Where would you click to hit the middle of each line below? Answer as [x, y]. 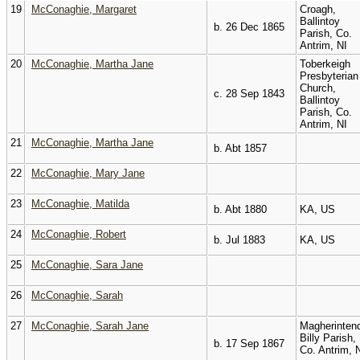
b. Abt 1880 [239, 209]
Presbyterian [329, 76]
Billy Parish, [328, 337]
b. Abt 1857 [239, 148]
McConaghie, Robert [79, 234]
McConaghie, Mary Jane [88, 173]
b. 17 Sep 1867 [247, 343]
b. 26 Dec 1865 [247, 27]
